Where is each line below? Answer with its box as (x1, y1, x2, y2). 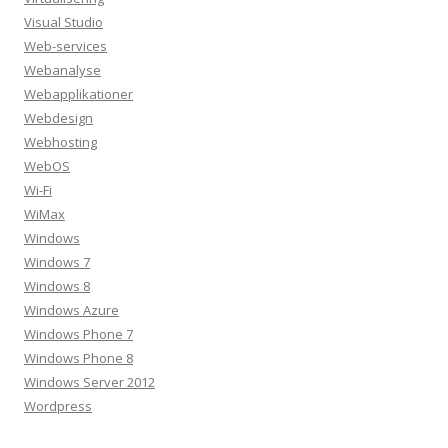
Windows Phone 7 (24, 325, 133, 343)
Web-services (24, 37, 107, 55)
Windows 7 (24, 253, 90, 271)
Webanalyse (24, 61, 101, 79)
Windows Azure (24, 301, 119, 319)
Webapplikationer (24, 85, 133, 103)
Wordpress (24, 397, 92, 415)
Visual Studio (24, 13, 103, 31)
